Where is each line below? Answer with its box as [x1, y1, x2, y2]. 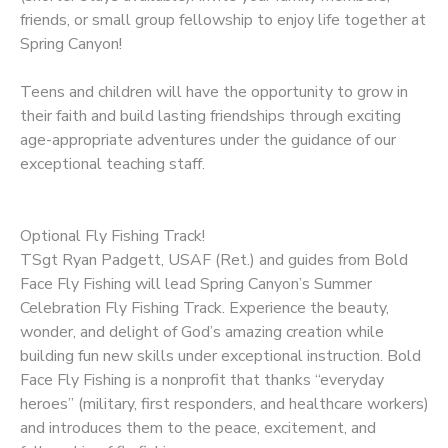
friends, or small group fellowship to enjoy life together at [20, 8, 426, 31]
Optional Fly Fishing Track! [20, 224, 205, 247]
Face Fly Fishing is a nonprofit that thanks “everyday [20, 368, 384, 391]
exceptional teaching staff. [20, 152, 205, 175]
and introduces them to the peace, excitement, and [20, 416, 376, 439]
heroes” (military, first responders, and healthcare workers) [20, 392, 429, 415]
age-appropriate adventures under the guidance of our [20, 128, 396, 151]
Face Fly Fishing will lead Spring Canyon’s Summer [20, 272, 372, 295]
